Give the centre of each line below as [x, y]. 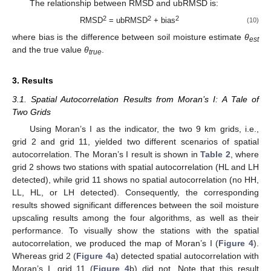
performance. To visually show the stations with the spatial [135, 231]
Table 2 [215, 155]
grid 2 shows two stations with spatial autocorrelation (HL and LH [135, 167]
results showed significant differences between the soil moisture [135, 205]
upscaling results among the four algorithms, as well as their [135, 218]
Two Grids [31, 112]
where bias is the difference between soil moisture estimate [128, 37]
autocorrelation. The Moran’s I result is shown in [106, 155]
